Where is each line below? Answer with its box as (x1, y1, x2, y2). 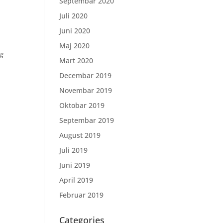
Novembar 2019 (59, 86, 112, 95)
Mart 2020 (59, 56, 94, 65)
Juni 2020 (59, 26, 91, 35)
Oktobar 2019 (59, 101, 105, 110)
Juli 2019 (59, 145, 88, 155)
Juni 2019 (59, 160, 91, 170)
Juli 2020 (59, 11, 88, 20)
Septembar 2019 (59, 115, 114, 125)
